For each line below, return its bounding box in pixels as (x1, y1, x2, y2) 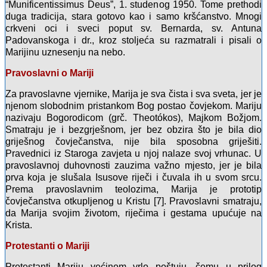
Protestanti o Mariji (5, 241, 89, 252)
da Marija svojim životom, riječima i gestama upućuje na (5, 208, 262, 219)
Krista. (5, 220, 32, 231)
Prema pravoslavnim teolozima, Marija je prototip (5, 184, 262, 195)
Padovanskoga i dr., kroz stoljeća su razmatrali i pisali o (5, 35, 262, 46)
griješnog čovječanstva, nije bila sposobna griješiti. (5, 136, 262, 147)
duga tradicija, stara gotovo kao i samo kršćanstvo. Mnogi (5, 11, 262, 22)
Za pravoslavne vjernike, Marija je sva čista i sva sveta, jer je (5, 89, 262, 100)
